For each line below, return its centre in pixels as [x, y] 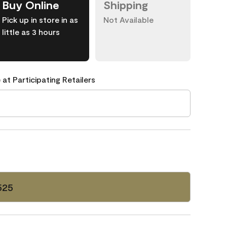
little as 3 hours [31, 32]
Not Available [128, 20]
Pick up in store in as [40, 20]
